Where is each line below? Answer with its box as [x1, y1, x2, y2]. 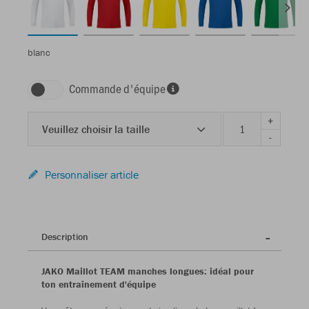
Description [41, 230, 88, 243]
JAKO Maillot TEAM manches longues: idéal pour [41, 265, 254, 278]
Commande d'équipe [69, 80, 166, 97]
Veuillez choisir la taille [42, 122, 150, 137]
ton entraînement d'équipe [41, 278, 156, 291]
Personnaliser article [45, 168, 139, 182]
